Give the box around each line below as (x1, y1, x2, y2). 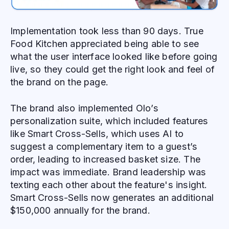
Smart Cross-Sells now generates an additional (10, 192, 214, 203)
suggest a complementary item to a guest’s (10, 141, 198, 152)
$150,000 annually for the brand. (10, 204, 150, 216)
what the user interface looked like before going (10, 51, 218, 62)
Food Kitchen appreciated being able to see (10, 38, 199, 50)
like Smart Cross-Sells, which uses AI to (10, 128, 184, 139)
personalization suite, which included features (10, 115, 209, 126)
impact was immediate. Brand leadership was (10, 166, 207, 177)
